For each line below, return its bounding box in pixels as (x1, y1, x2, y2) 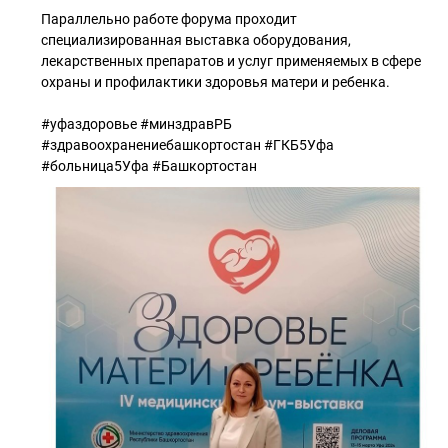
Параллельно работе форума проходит (41, 11, 297, 27)
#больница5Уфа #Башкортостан (41, 158, 257, 174)
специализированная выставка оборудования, (41, 32, 351, 48)
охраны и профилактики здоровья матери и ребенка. (41, 74, 390, 90)
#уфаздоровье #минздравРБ (41, 116, 232, 132)
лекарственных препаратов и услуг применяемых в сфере (41, 53, 421, 69)
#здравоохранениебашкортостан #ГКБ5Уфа (41, 137, 334, 153)
